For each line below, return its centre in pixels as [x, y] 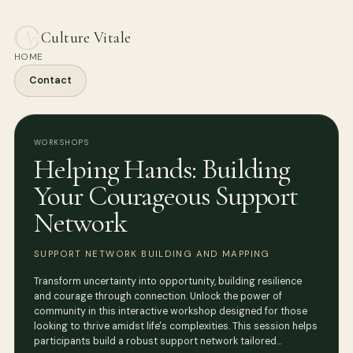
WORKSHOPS [62, 143]
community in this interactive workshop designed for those [171, 312]
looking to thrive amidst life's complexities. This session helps [176, 327]
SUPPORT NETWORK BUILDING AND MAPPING [152, 255]
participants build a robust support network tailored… [158, 342]
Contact [50, 81]
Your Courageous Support [166, 196]
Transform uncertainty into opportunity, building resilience [168, 282]
